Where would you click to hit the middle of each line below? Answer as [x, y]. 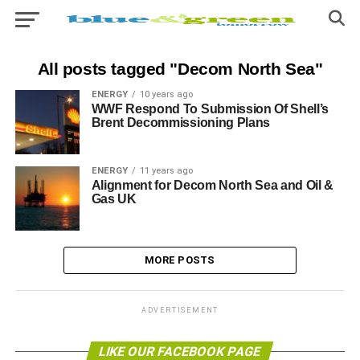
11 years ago [166, 171]
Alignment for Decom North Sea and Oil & [213, 185]
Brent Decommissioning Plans [181, 123]
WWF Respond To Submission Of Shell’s [210, 109]
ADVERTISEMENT [180, 310]
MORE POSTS [180, 260]
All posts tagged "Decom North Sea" [180, 69]
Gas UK [114, 199]
